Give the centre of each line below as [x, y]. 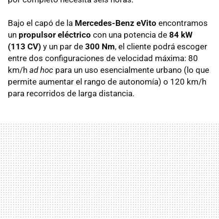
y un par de [63, 47]
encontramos [182, 23]
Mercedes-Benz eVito [116, 23]
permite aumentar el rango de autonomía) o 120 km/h [107, 82]
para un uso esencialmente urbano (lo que [131, 70]
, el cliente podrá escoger [161, 47]
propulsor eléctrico [55, 35]
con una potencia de [130, 35]
